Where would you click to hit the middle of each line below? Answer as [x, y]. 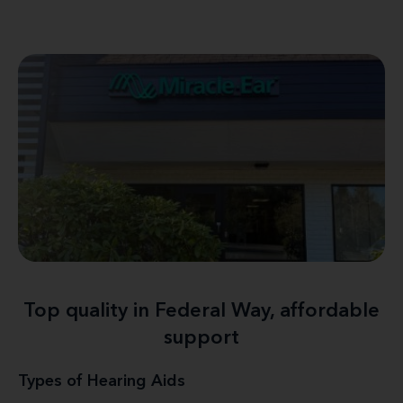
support [201, 338]
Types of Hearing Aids [102, 381]
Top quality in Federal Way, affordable [201, 311]
